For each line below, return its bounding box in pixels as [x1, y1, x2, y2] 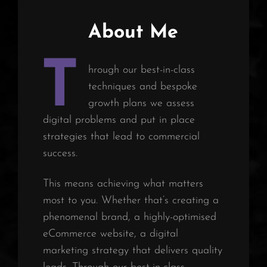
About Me [88, 23, 179, 42]
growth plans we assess [88, 97, 194, 109]
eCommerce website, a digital [43, 228, 178, 240]
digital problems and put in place [43, 114, 195, 126]
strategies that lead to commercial [43, 131, 200, 142]
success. [43, 147, 77, 159]
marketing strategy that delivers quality [43, 244, 222, 256]
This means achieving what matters [43, 178, 203, 190]
